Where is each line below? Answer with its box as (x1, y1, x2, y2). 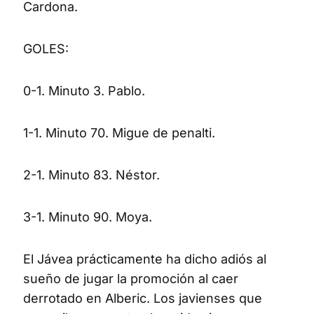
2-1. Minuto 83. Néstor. (23, 168, 160, 183)
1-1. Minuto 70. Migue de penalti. (23, 125, 215, 141)
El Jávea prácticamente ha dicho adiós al (23, 252, 266, 267)
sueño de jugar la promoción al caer (23, 271, 238, 287)
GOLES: (23, 41, 69, 57)
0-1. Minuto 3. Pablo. (23, 83, 145, 99)
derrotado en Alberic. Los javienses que (23, 291, 262, 306)
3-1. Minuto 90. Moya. (23, 210, 152, 225)
